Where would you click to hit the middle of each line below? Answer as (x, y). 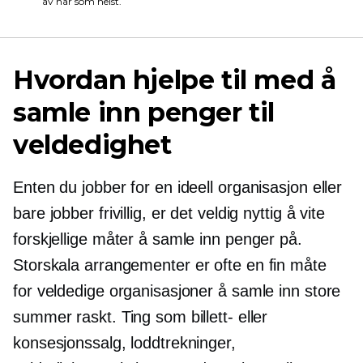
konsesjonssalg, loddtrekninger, (124, 343)
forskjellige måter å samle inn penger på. (158, 239)
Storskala (47, 265)
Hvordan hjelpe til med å (175, 80)
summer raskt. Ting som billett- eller (141, 317)
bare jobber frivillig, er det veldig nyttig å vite (169, 213)
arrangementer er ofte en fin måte (203, 265)
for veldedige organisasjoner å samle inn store (177, 291)
